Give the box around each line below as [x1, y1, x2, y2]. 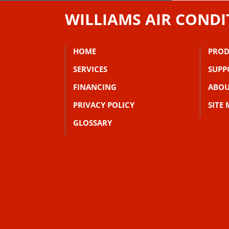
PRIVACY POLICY [73, 100, 134, 110]
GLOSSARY [73, 118, 112, 128]
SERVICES [73, 64, 107, 75]
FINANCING [73, 82, 117, 93]
